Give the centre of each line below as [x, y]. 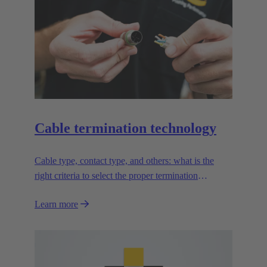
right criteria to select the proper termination [116, 175]
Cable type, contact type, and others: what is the [124, 160]
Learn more [56, 204]
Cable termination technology [125, 128]
